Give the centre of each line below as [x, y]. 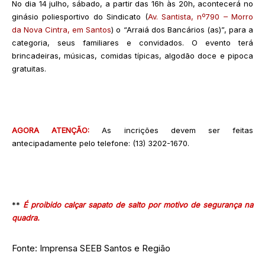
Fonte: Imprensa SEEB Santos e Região [91, 248]
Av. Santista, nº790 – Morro [200, 16]
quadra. [26, 217]
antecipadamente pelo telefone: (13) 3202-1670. [102, 143]
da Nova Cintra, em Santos [62, 29]
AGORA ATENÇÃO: [51, 130]
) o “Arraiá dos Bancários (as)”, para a [182, 29]
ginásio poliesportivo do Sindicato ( [80, 16]
